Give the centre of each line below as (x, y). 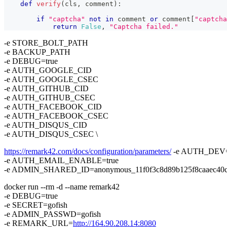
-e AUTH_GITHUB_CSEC (50, 97)
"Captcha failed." (144, 26)
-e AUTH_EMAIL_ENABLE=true (61, 160)
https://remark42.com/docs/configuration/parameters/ (88, 151)
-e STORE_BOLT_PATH (46, 43)
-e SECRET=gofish (36, 205)
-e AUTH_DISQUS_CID (46, 125)
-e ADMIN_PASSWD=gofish (52, 214)
